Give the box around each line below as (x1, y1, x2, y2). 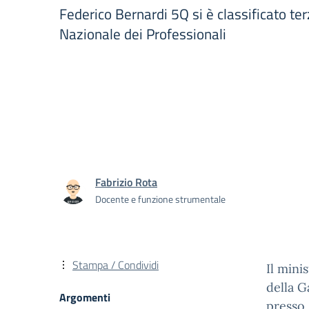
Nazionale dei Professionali (59, 23, 226, 45)
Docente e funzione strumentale (95, 191, 226, 206)
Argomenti (59, 289, 110, 306)
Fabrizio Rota (95, 173, 157, 190)
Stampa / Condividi (72, 257, 159, 273)
